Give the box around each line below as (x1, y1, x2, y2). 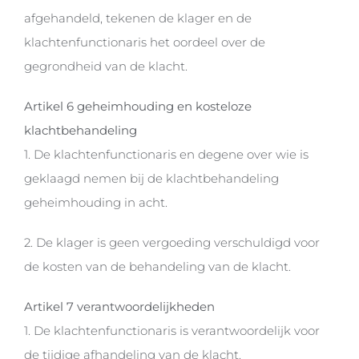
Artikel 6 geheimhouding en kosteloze (23, 99, 252, 115)
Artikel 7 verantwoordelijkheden (23, 299, 215, 315)
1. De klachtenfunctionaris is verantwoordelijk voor (23, 323, 320, 339)
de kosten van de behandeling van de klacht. (23, 259, 291, 275)
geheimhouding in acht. (23, 195, 167, 211)
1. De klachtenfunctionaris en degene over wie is (23, 147, 309, 163)
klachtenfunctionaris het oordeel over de (23, 34, 265, 50)
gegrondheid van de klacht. (23, 58, 188, 75)
